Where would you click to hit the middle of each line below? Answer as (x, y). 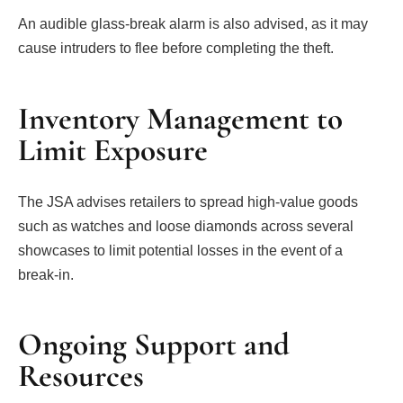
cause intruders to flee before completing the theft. (176, 49)
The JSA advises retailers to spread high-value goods (188, 201)
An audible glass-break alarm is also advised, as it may (193, 24)
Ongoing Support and (154, 345)
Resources (81, 376)
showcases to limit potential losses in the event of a (180, 250)
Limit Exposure (113, 150)
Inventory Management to (180, 118)
